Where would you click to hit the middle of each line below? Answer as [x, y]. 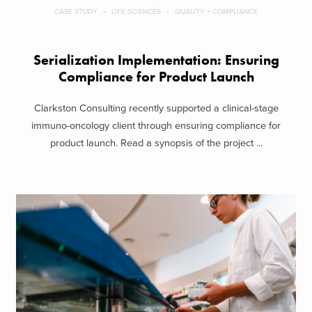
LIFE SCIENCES [136, 12]
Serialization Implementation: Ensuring [156, 61]
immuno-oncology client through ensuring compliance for [156, 125]
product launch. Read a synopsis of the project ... [156, 143]
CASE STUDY [76, 12]
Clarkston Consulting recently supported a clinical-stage [156, 108]
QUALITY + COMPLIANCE [216, 12]
